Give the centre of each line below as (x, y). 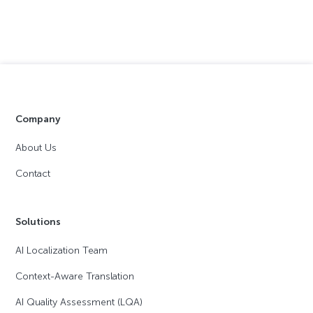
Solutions (38, 222)
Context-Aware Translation (75, 277)
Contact (33, 174)
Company (38, 119)
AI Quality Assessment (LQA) (79, 303)
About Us (36, 148)
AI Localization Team (62, 251)
